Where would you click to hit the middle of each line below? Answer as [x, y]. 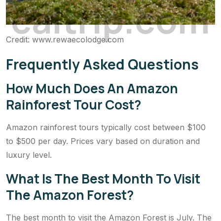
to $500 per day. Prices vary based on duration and [103, 141]
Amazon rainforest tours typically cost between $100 [106, 127]
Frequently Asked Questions [102, 64]
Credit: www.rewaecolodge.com [65, 39]
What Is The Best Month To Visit [103, 178]
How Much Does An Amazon [92, 88]
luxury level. [29, 155]
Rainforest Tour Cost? [74, 104]
